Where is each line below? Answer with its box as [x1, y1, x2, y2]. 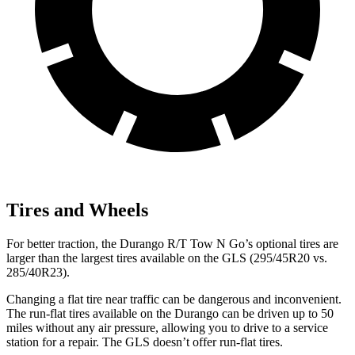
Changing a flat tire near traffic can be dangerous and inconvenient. [6, 292, 342, 306]
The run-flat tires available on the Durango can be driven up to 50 [6, 306, 334, 320]
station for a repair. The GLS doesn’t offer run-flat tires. [6, 334, 283, 349]
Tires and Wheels [6, 199, 148, 220]
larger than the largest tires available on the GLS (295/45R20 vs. [6, 250, 327, 265]
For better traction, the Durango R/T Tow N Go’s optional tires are [6, 236, 338, 250]
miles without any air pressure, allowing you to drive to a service [6, 320, 328, 334]
